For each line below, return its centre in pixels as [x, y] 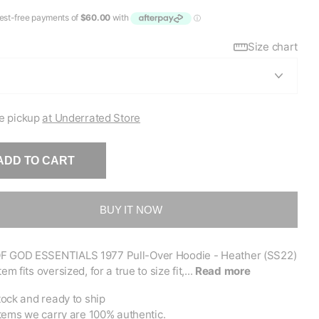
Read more [223, 271]
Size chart [273, 47]
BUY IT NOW [131, 210]
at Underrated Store [91, 118]
